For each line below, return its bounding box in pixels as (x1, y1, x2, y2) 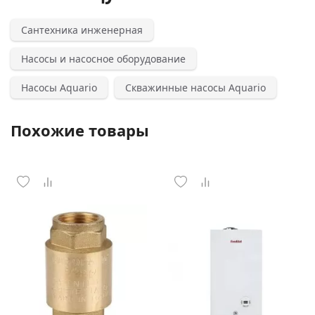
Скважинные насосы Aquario (125, 81, 266, 94)
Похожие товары (11, 120, 149, 141)
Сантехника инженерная (21, 23, 143, 37)
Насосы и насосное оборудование (21, 52, 186, 65)
